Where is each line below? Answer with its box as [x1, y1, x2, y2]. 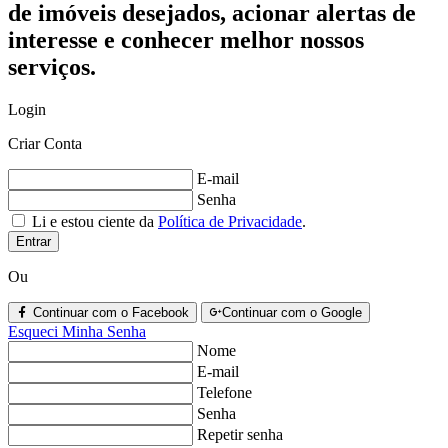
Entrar [16, 233, 51, 249]
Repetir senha [197, 425, 283, 443]
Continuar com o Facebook [29, 304, 189, 320]
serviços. [8, 53, 96, 80]
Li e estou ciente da [28, 212, 158, 230]
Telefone [197, 383, 252, 401]
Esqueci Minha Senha [8, 322, 146, 340]
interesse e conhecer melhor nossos [8, 26, 364, 53]
